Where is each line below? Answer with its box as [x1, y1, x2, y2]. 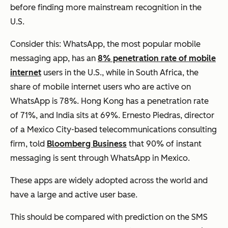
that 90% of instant [127, 139, 202, 149]
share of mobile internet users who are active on [10, 82, 191, 92]
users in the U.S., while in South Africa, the [41, 68, 198, 78]
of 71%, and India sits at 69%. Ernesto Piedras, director [10, 110, 214, 121]
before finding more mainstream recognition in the [10, 3, 202, 13]
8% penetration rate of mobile [98, 53, 216, 64]
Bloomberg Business [47, 139, 127, 149]
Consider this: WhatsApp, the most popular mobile [10, 39, 201, 49]
